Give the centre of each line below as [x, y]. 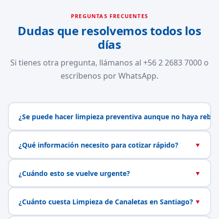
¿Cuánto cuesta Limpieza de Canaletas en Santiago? [106, 201]
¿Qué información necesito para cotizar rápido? [98, 145]
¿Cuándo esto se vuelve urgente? [74, 173]
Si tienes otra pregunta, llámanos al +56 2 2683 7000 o [109, 63]
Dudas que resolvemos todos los [109, 31]
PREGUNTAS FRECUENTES [109, 16]
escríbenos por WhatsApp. [109, 76]
